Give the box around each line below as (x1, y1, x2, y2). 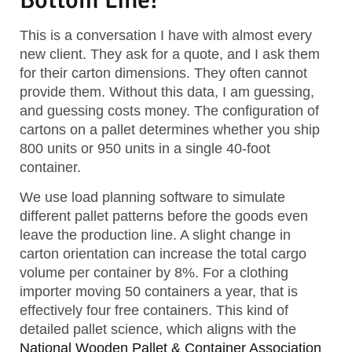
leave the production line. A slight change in (20, 227, 291, 244)
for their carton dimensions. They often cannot (20, 65, 307, 82)
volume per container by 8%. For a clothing (20, 265, 288, 281)
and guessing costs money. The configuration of (20, 103, 319, 119)
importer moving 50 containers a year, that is (20, 284, 298, 300)
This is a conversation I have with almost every (20, 27, 312, 44)
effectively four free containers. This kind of (20, 302, 288, 319)
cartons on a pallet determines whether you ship (20, 122, 320, 138)
